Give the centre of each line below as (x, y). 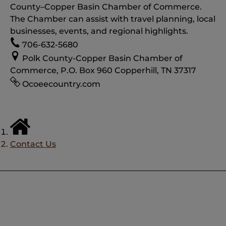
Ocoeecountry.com (61, 84)
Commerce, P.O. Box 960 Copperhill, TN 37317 (103, 70)
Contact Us (33, 144)
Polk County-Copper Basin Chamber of (102, 58)
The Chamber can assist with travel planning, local (113, 19)
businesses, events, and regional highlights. (99, 31)
